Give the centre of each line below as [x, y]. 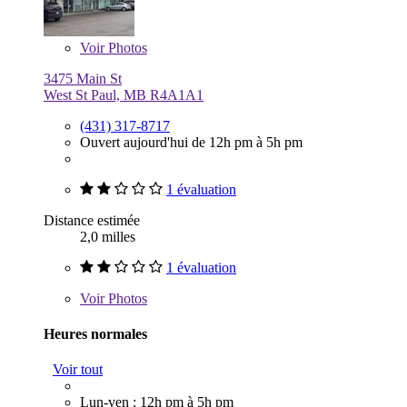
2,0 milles [108, 236]
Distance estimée [92, 220]
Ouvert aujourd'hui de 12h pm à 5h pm [191, 142]
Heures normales [95, 333]
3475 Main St [83, 78]
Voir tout [78, 370]
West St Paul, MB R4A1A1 [124, 94]
